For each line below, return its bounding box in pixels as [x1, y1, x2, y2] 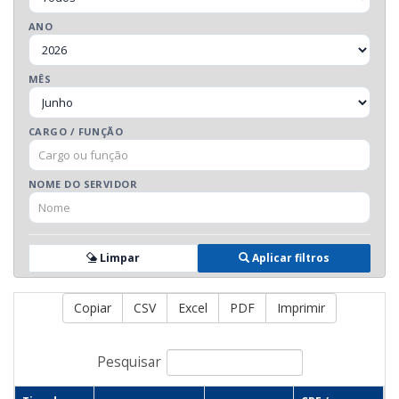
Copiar [74, 299, 111, 316]
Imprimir [277, 299, 325, 316]
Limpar [97, 250, 140, 265]
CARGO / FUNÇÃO [28, 125, 124, 138]
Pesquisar [96, 352, 161, 371]
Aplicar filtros [252, 250, 330, 265]
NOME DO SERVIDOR [28, 177, 138, 191]
